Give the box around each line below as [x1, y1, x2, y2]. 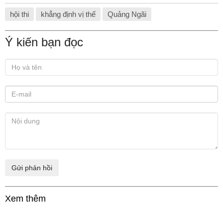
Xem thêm [5, 194, 46, 204]
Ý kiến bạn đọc [5, 35, 83, 49]
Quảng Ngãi [108, 10, 146, 18]
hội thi [10, 10, 29, 18]
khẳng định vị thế [41, 10, 96, 18]
